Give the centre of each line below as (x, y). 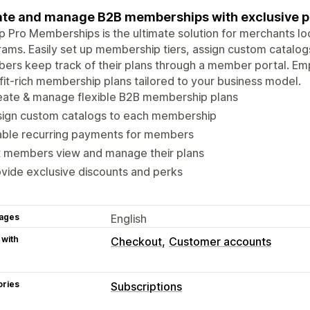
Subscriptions (146, 286)
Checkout (136, 241)
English (129, 218)
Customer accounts (220, 241)
